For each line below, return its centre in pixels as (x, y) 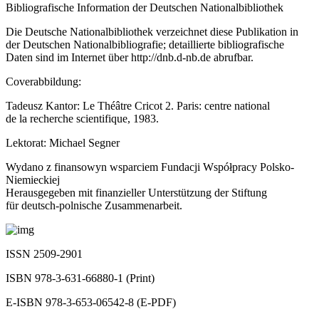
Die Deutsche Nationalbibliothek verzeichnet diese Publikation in (152, 31)
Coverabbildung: (43, 81)
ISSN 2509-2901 (44, 253)
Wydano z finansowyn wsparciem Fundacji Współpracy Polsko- (150, 167)
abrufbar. (232, 57)
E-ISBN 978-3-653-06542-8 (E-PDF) (91, 302)
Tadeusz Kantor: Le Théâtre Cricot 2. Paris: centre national (138, 105)
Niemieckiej (33, 179)
